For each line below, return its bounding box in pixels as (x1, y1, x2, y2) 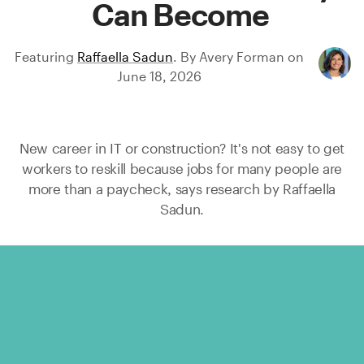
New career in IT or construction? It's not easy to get (19, 140, 345, 156)
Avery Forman (199, 48, 284, 64)
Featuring (15, 48, 77, 64)
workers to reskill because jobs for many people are (21, 160, 343, 176)
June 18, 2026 (117, 67, 201, 84)
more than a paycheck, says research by (28, 180, 284, 197)
